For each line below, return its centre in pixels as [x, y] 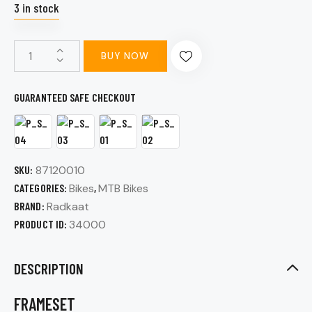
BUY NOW [125, 56]
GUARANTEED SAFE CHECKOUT [75, 97]
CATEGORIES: [42, 187]
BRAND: [30, 205]
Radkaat [68, 206]
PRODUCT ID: [42, 224]
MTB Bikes [124, 188]
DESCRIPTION [49, 268]
